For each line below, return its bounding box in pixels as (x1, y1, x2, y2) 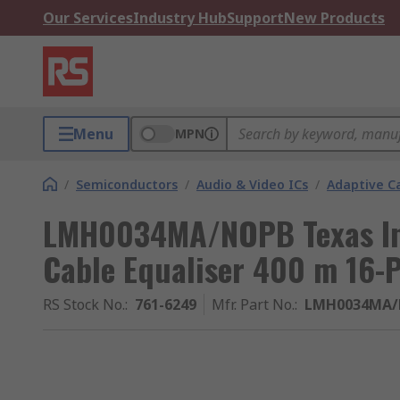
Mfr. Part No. (212, 295, 295, 314)
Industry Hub (133, 8, 227, 28)
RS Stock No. (43, 295, 125, 314)
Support (227, 8, 284, 28)
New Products (284, 8, 385, 28)
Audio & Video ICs (196, 176, 308, 193)
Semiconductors (76, 176, 178, 193)
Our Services (43, 8, 133, 28)
